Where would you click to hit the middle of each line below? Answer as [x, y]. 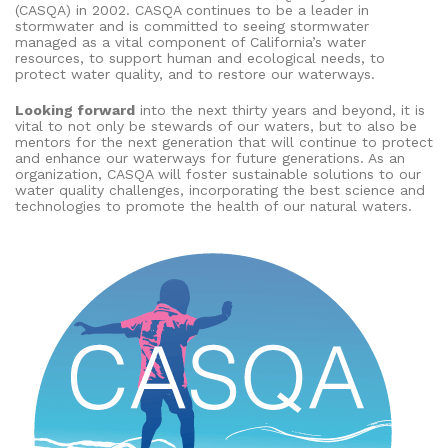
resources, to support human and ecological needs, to [200, 57]
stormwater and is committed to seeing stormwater [192, 25]
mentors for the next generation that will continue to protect [224, 141]
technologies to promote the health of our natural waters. [213, 205]
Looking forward [75, 109]
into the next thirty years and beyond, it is [280, 109]
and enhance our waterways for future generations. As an [210, 157]
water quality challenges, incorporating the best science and [220, 189]
